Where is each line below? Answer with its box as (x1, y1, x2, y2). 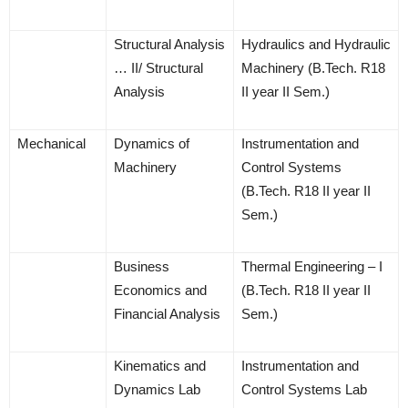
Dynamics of (114, 136, 189, 152)
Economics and (114, 282, 207, 299)
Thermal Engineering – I (241, 259, 382, 275)
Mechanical (17, 136, 86, 152)
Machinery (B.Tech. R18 (241, 60, 385, 76)
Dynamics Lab (114, 382, 200, 398)
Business (114, 259, 169, 275)
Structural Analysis (114, 36, 225, 53)
